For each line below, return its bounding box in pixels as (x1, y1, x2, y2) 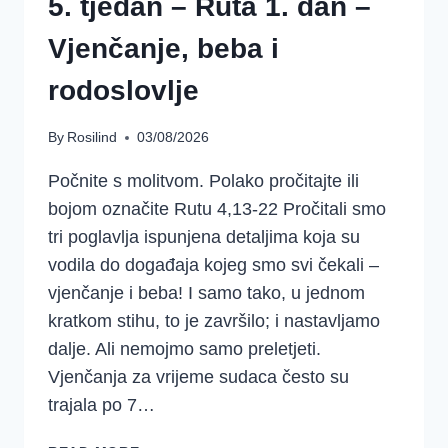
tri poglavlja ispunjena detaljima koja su (48, 227, 360, 248)
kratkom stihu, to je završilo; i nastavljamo (48, 311, 380, 332)
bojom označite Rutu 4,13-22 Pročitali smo (48, 199, 386, 220)
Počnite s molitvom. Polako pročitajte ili (48, 171, 359, 192)
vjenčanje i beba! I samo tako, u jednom (48, 283, 365, 304)
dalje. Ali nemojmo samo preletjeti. (48, 339, 321, 360)
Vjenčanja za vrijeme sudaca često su (48, 367, 349, 388)
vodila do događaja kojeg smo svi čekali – (48, 255, 379, 276)
